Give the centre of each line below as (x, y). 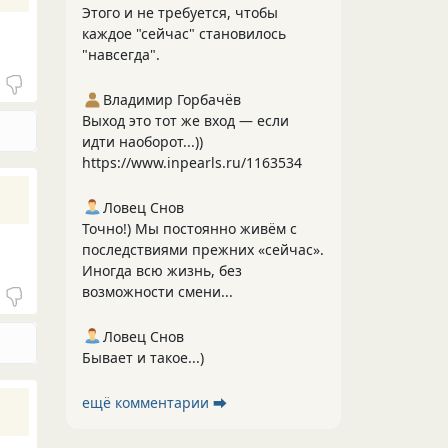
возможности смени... (157, 291)
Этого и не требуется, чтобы (180, 12)
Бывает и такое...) (143, 357)
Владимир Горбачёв (172, 99)
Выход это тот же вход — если (185, 120)
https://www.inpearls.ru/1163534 (192, 162)
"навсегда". (121, 54)
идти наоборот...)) (142, 141)
